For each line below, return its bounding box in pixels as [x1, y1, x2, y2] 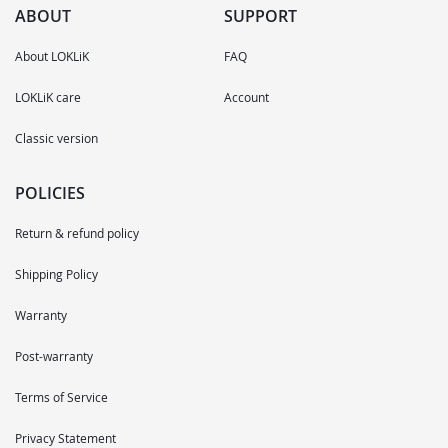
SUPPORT [224, 4, 297, 27]
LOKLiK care [15, 88, 81, 105]
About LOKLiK [15, 47, 89, 64]
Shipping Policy [15, 265, 98, 282]
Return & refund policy [15, 224, 139, 241]
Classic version [15, 129, 98, 146]
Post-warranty [15, 347, 93, 364]
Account [224, 88, 269, 105]
